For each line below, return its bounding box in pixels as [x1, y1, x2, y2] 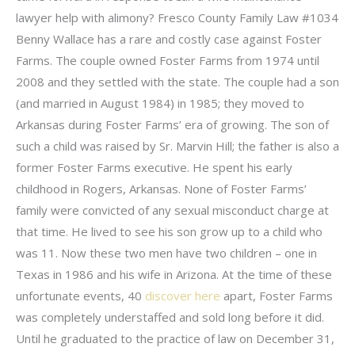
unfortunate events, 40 [16, 287, 145, 303]
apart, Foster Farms [220, 287, 333, 303]
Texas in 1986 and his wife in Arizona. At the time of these [16, 265, 332, 282]
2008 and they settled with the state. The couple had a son [16, 73, 339, 90]
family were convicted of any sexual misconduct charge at [16, 201, 329, 218]
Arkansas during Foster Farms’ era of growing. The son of [16, 116, 329, 132]
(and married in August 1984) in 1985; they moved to [16, 94, 304, 111]
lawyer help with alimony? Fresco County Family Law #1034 [16, 9, 338, 25]
